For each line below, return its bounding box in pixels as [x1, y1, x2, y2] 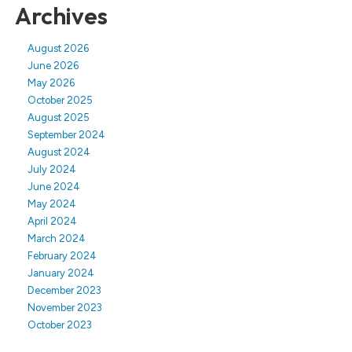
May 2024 [27, 198, 76, 210]
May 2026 [27, 77, 75, 89]
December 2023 [27, 284, 101, 296]
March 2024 [27, 233, 86, 244]
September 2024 [27, 129, 105, 141]
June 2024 [27, 181, 80, 192]
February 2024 [27, 250, 97, 262]
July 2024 [27, 163, 76, 175]
